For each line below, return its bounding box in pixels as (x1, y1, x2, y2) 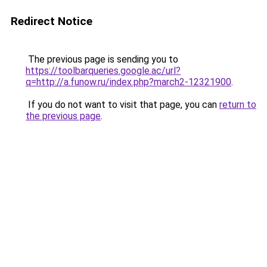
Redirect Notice (11, 14, 92, 28)
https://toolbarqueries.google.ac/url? (26, 65, 181, 76)
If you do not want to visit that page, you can (26, 99, 219, 110)
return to (219, 99, 256, 110)
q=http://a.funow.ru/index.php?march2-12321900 (26, 76, 231, 88)
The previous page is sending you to (26, 54, 178, 65)
